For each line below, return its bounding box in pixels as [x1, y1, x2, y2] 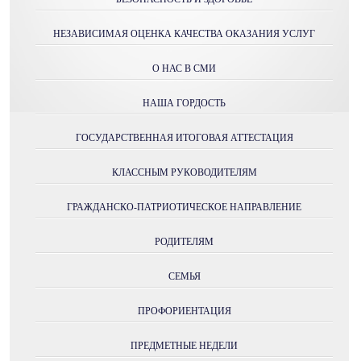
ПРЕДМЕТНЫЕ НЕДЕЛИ [131, 340, 238, 351]
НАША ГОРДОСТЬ [143, 98, 226, 109]
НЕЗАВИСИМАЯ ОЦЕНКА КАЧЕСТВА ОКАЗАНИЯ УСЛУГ [53, 28, 315, 39]
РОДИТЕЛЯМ [155, 236, 214, 247]
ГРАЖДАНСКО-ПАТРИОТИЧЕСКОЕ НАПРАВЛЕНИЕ [67, 201, 301, 213]
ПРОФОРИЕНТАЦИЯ [137, 305, 231, 317]
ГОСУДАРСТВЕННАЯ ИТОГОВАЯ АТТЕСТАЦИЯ [75, 132, 293, 143]
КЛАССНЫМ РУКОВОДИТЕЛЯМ [111, 167, 257, 178]
